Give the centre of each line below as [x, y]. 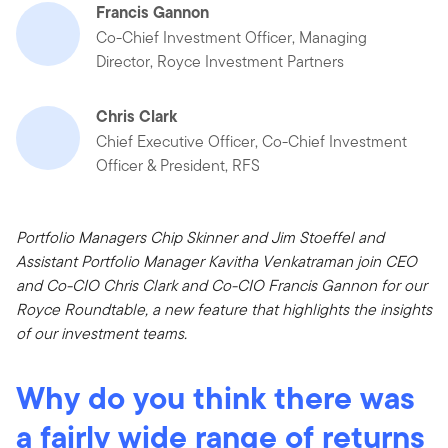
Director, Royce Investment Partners [220, 61]
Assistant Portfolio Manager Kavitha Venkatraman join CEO [216, 261]
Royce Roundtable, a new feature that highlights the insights [224, 309]
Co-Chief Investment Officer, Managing [231, 37]
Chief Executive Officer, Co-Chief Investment [251, 141]
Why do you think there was [215, 397]
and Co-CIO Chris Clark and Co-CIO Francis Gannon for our [221, 285]
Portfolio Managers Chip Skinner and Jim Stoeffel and [200, 237]
